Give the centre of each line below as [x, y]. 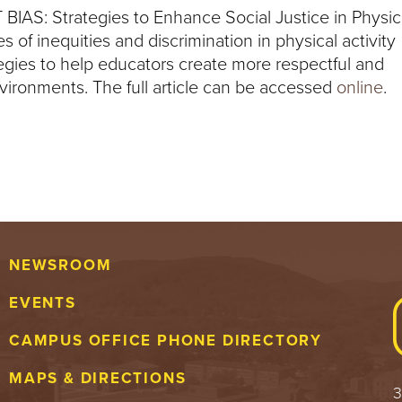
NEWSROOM [60, 265]
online [359, 88]
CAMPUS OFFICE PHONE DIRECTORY [165, 341]
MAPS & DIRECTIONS [97, 378]
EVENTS [42, 303]
